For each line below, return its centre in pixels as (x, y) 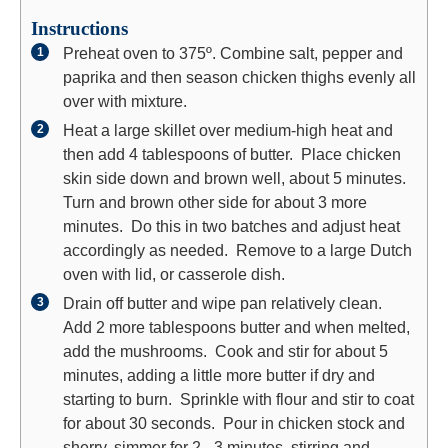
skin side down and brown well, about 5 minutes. (236, 178)
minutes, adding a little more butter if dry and (219, 375)
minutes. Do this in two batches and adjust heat (231, 226)
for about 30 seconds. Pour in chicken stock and (234, 423)
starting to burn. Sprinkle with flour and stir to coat (238, 399)
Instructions (79, 29)
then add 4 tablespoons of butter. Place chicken (232, 154)
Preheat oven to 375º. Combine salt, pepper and (233, 53)
